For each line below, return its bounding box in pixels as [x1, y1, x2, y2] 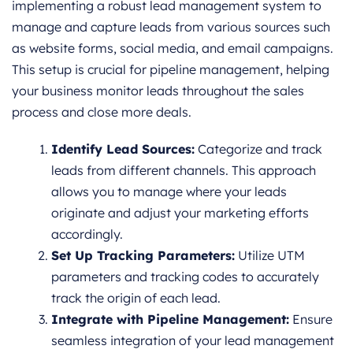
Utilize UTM [235, 247, 305, 264]
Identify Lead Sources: [51, 141, 195, 158]
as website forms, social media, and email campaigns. [12, 40, 333, 57]
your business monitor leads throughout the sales [12, 83, 304, 99]
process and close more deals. [12, 104, 191, 121]
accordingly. [51, 226, 123, 243]
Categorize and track [195, 141, 322, 158]
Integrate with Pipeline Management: [51, 311, 289, 328]
